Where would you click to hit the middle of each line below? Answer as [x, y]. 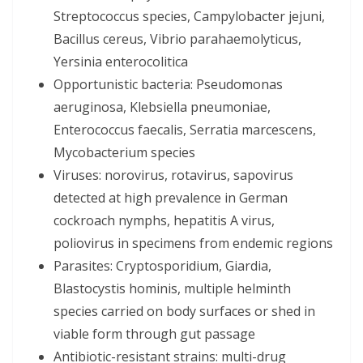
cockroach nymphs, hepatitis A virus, [164, 221]
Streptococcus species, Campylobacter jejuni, [189, 17]
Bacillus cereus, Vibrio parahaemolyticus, [177, 39]
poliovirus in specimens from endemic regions [193, 243]
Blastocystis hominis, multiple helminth [172, 289]
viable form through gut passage [154, 334]
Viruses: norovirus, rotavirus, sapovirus [173, 175]
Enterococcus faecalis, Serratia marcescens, [185, 130]
